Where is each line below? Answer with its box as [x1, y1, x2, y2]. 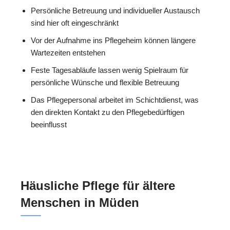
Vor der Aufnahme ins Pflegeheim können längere [31, 36, 196, 45]
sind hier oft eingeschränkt [31, 18, 119, 28]
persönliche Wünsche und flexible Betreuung [31, 78, 179, 87]
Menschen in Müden [21, 196, 139, 210]
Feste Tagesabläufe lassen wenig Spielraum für [31, 66, 188, 75]
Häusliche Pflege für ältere [21, 179, 175, 193]
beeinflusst [31, 120, 67, 129]
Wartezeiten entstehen [31, 48, 105, 57]
